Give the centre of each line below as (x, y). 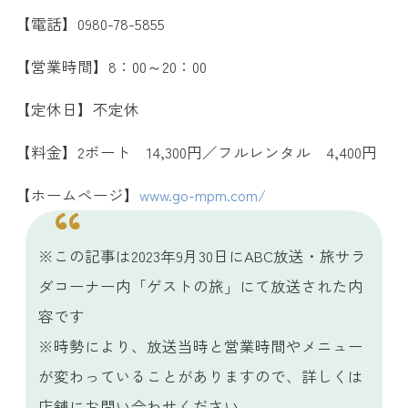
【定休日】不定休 (77, 109)
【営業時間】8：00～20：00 (111, 67)
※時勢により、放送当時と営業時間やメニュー (200, 347)
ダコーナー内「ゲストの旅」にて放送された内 (200, 286)
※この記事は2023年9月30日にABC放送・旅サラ (202, 256)
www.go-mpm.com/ (202, 194)
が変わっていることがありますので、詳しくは (200, 377)
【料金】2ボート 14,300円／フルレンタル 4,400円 (196, 152)
